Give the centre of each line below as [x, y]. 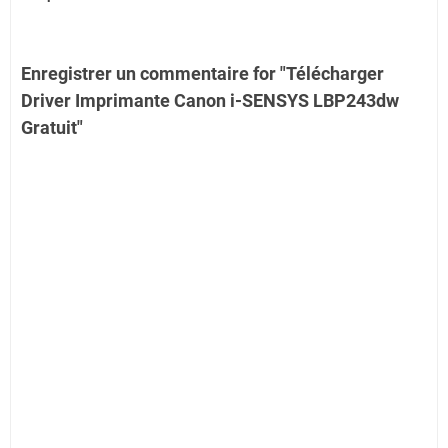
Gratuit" [52, 128]
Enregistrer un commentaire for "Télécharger [202, 74]
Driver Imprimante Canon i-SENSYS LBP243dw [210, 101]
